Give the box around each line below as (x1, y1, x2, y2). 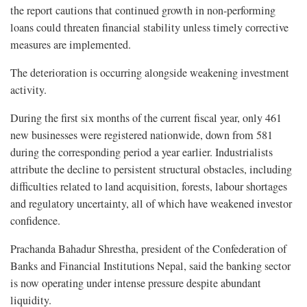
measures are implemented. (10, 37, 131, 53)
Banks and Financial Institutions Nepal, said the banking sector (10, 258, 291, 274)
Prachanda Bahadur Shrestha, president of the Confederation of (10, 241, 286, 257)
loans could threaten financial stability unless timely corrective (10, 20, 288, 36)
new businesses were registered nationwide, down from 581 (10, 127, 273, 143)
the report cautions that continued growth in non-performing (10, 3, 275, 19)
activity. (10, 82, 47, 98)
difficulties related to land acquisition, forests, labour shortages (10, 179, 287, 195)
